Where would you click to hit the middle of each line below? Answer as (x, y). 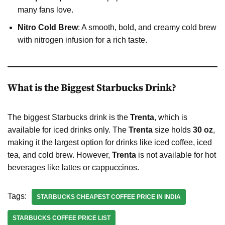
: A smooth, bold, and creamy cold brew (147, 27)
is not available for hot (176, 155)
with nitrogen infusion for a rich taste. (82, 40)
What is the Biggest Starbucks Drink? (92, 88)
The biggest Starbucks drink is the (69, 117)
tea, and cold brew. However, (60, 155)
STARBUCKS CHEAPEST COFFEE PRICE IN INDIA (109, 197)
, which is (171, 117)
